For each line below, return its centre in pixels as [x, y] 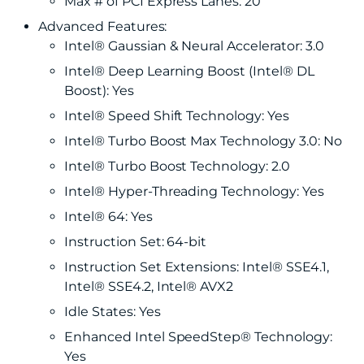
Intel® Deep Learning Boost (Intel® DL [189, 71]
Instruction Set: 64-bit [136, 242]
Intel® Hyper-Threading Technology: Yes [194, 191]
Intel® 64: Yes [108, 217]
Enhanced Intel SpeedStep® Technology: [198, 337]
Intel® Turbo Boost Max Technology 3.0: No [203, 141]
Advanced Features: [103, 26]
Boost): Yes [99, 91]
